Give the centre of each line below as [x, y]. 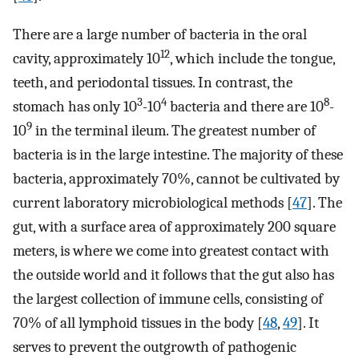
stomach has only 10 [75, 107]
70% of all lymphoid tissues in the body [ [138, 323]
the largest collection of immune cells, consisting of [168, 299]
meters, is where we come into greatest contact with [171, 251]
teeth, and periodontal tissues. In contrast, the [153, 83]
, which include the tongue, [252, 59]
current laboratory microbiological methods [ [153, 203]
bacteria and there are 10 [245, 107]
